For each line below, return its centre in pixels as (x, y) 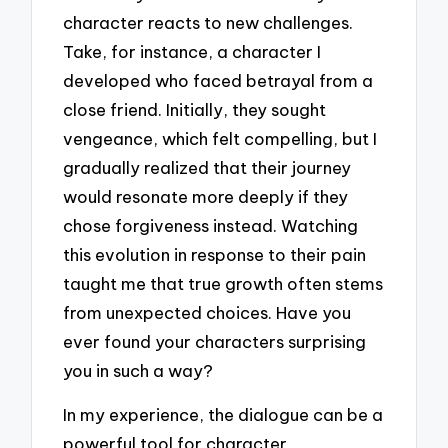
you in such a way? (138, 370)
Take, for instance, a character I (192, 51)
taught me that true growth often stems (223, 283)
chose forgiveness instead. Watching (211, 225)
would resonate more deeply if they (206, 196)
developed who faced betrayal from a (218, 80)
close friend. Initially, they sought (195, 109)
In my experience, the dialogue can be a (223, 415)
